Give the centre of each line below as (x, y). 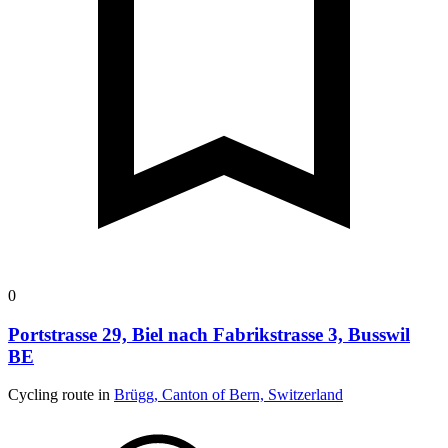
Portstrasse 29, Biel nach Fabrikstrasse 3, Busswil (209, 334)
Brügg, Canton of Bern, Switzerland (228, 395)
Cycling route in (61, 395)
